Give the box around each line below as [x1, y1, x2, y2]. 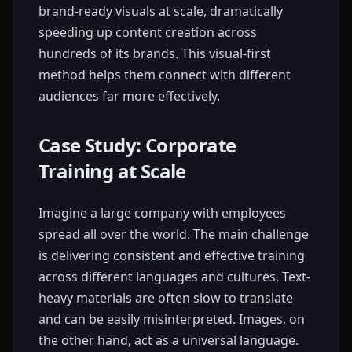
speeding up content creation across [38, 23, 257, 41]
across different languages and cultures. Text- [38, 267, 310, 285]
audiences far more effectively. [38, 86, 220, 104]
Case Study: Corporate [38, 131, 236, 158]
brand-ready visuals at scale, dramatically [38, 2, 283, 20]
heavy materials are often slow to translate [38, 288, 293, 306]
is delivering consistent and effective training [38, 246, 305, 264]
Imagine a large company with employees [38, 203, 286, 222]
